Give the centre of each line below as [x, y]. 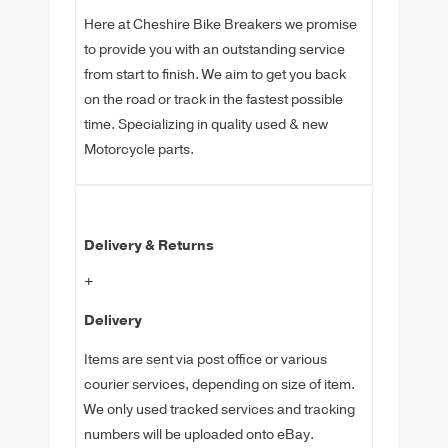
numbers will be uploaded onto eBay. [199, 435]
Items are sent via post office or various [205, 360]
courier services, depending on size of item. [219, 385]
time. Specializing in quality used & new [206, 124]
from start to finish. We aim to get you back [215, 74]
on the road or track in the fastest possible [213, 99]
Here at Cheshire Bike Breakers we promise [220, 24]
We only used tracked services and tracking [219, 410]
